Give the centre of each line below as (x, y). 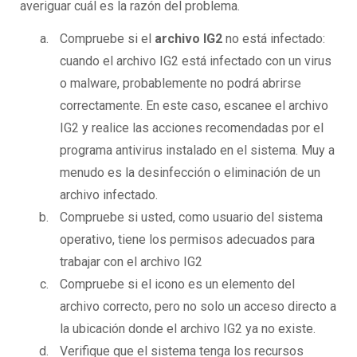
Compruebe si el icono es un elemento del (177, 284)
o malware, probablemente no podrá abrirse (180, 84)
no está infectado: (274, 39)
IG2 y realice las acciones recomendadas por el (192, 128)
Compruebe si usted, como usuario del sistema (191, 218)
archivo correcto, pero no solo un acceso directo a (198, 307)
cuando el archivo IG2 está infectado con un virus (196, 61)
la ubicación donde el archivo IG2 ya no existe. (188, 329)
